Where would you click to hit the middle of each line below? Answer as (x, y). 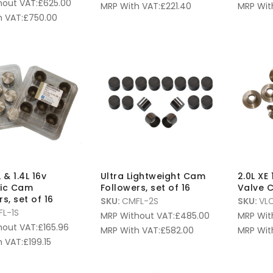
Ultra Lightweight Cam (153, 176)
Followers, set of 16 (145, 188)
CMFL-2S (140, 201)
